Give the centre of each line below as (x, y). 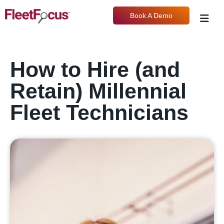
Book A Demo (151, 15)
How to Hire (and (95, 69)
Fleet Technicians (99, 112)
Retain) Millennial (98, 91)
